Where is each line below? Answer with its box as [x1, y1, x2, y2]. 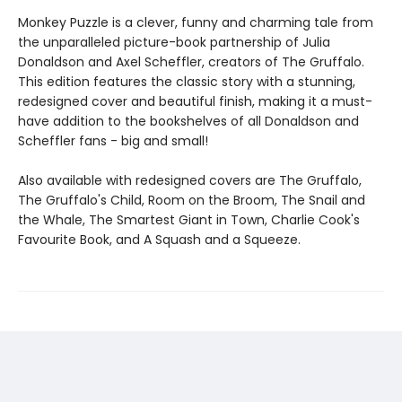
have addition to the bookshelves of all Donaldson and [18, 112, 359, 130]
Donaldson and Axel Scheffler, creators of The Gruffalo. [18, 53, 364, 71]
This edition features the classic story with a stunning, [18, 73, 355, 91]
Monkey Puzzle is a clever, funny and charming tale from [18, 13, 373, 31]
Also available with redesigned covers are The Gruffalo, [18, 171, 362, 189]
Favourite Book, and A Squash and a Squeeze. [18, 231, 301, 249]
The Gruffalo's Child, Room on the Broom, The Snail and [18, 191, 365, 209]
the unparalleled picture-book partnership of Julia [18, 33, 330, 51]
